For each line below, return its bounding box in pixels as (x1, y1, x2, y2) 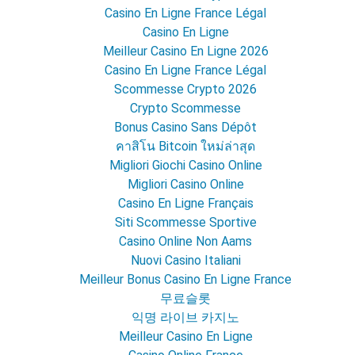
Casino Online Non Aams (119, 234, 252, 250)
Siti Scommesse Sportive (114, 215, 257, 231)
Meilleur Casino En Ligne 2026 (102, 44, 269, 59)
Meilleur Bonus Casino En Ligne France (79, 272, 292, 288)
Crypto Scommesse (130, 101, 241, 116)
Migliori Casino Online (127, 177, 244, 193)
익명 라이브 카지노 (132, 310, 239, 326)
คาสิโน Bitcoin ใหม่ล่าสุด (116, 139, 255, 155)
